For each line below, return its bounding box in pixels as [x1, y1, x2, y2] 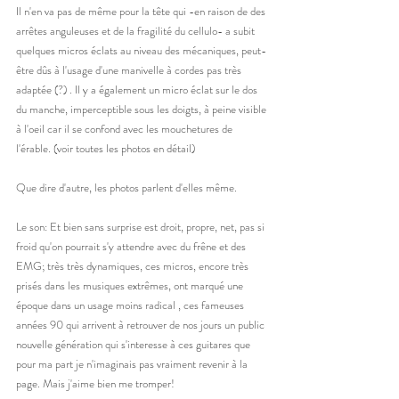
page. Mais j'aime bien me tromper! [16, 374, 177, 392]
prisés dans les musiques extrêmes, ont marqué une [16, 276, 246, 294]
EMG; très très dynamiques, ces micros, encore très [16, 256, 251, 274]
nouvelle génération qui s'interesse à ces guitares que [16, 335, 253, 353]
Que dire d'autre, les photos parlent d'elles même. [16, 178, 240, 196]
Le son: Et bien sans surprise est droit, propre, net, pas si [16, 217, 267, 235]
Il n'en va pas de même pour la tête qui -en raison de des [16, 2, 268, 20]
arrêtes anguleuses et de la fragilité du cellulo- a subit [16, 21, 257, 39]
